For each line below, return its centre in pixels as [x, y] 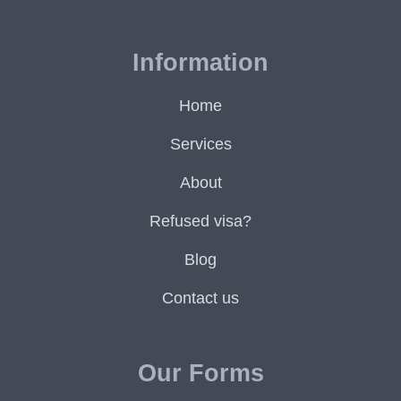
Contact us [200, 298]
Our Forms [200, 373]
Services [200, 144]
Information [200, 63]
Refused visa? [200, 221]
